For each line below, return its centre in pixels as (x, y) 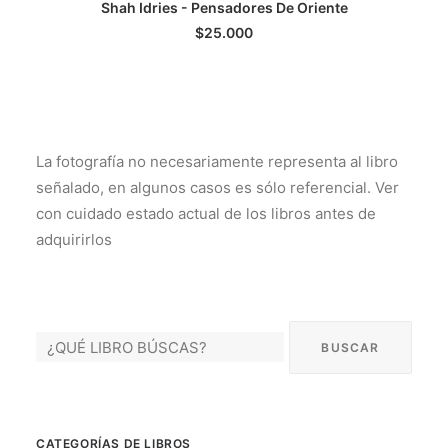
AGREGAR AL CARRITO (224, 22)
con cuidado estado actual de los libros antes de (206, 213)
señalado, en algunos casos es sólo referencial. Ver (217, 187)
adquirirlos (74, 239)
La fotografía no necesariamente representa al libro (217, 161)
